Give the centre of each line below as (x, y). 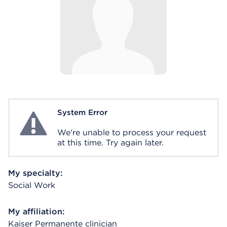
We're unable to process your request (132, 133)
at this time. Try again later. (110, 143)
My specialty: (35, 173)
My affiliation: (36, 212)
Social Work (32, 185)
